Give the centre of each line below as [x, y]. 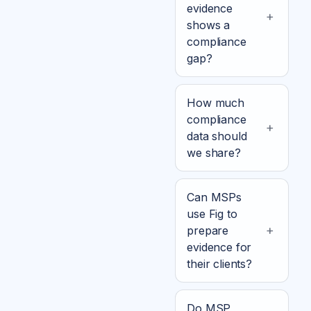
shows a [209, 25]
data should [217, 136]
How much [216, 102]
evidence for [219, 247]
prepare [208, 230]
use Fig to [212, 213]
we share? [214, 152]
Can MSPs [214, 197]
